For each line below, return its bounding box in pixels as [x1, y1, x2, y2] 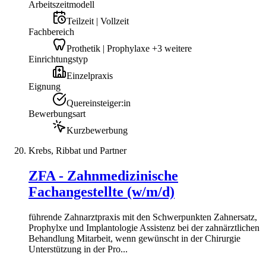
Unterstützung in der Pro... [28, 244, 128, 255]
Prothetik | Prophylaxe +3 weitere [66, 43, 192, 54]
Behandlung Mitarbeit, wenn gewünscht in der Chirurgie [28, 233, 240, 244]
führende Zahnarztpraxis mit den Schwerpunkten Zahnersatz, [28, 212, 257, 223]
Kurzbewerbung [66, 125, 128, 136]
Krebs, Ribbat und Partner [28, 145, 126, 156]
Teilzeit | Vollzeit [66, 16, 129, 27]
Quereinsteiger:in [66, 98, 131, 109]
